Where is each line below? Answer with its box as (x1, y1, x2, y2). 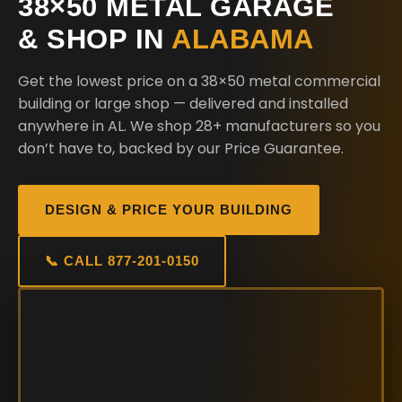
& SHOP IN (18, 23, 171, 55)
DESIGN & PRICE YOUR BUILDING (45, 202, 293, 217)
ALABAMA (171, 23, 314, 55)
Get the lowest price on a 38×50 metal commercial (18, 71, 380, 92)
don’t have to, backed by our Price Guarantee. (18, 138, 344, 159)
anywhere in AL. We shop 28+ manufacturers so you (18, 116, 380, 136)
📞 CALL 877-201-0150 (45, 253, 199, 268)
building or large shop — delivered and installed (18, 93, 348, 114)
